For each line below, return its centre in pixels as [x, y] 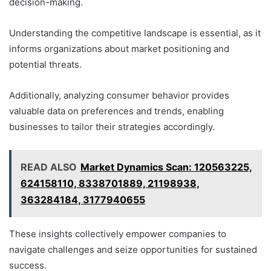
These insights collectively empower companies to [118, 234]
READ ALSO [49, 167]
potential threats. [45, 65]
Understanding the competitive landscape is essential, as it [135, 33]
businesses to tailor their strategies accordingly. [112, 127]
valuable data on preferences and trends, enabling [116, 111]
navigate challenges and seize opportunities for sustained [133, 250]
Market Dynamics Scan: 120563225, [166, 167]
